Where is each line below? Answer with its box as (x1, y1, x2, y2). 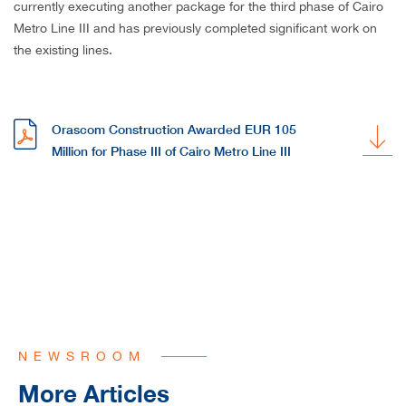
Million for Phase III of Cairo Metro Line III (52, 143, 291, 159)
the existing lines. (14, 43, 112, 58)
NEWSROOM (18, 349, 146, 364)
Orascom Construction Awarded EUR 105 (52, 121, 296, 138)
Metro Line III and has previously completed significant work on (14, 21, 377, 36)
